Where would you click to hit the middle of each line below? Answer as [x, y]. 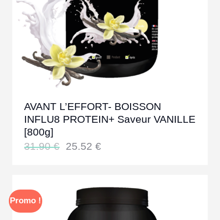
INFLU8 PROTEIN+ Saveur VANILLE [110, 119]
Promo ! [25, 200]
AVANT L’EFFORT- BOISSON [93, 107]
